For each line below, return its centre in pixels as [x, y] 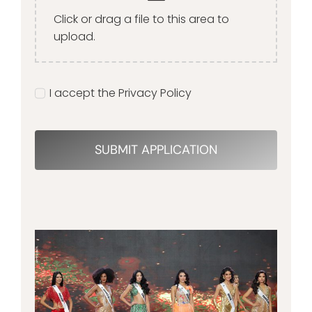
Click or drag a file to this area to [141, 19]
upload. [75, 37]
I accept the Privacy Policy [121, 93]
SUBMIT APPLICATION [156, 149]
